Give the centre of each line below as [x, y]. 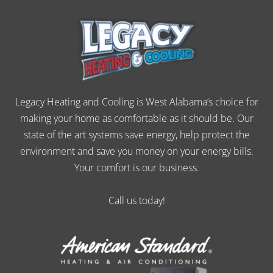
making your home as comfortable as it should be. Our [136, 118]
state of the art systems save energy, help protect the [136, 134]
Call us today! [136, 200]
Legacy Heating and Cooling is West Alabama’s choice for [136, 101]
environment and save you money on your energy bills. [136, 151]
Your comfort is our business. [136, 167]
